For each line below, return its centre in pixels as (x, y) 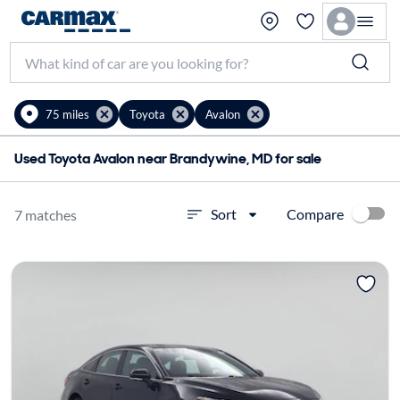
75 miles (67, 114)
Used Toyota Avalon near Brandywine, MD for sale (168, 158)
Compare (315, 213)
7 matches (46, 214)
